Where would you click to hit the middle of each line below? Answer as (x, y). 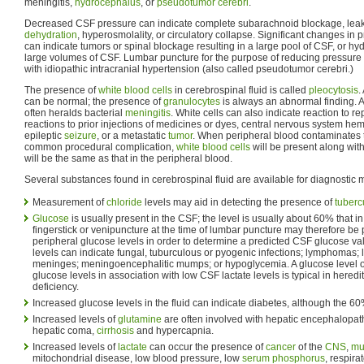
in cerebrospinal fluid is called (240, 90)
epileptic (44, 135)
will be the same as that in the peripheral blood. (128, 158)
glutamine (140, 319)
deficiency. (56, 286)
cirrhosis (115, 330)
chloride (124, 202)
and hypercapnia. (174, 330)
